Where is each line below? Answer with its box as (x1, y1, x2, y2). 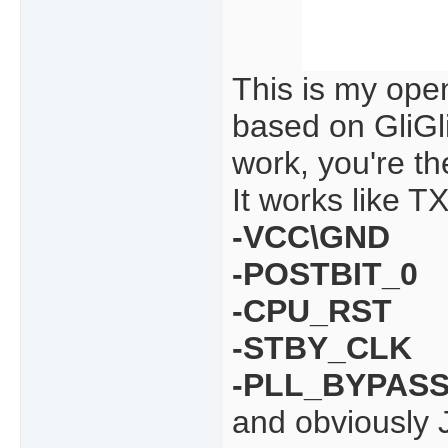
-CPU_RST (232, 293, 392, 330)
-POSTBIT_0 (232, 256, 418, 293)
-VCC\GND (232, 219, 390, 256)
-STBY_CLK (232, 330, 412, 367)
